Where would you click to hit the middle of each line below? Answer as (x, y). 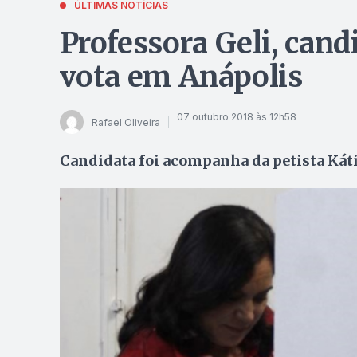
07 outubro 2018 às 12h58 (236, 116)
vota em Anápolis (181, 77)
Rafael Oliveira (126, 122)
